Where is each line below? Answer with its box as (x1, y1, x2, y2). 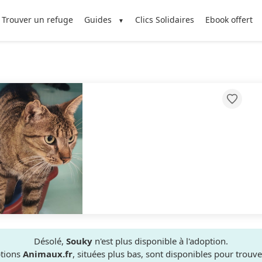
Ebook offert (205, 14, 253, 25)
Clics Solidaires (135, 14, 195, 25)
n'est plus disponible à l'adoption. (92, 235, 228, 247)
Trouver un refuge (1, 14, 73, 25)
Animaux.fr (23, 248, 73, 260)
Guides (84, 14, 112, 25)
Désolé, (34, 235, 66, 247)
